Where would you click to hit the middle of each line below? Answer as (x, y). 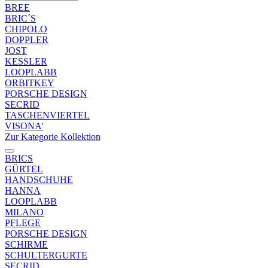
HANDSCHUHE (39, 180)
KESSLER (26, 61)
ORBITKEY (30, 83)
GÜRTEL (24, 169)
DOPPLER (27, 40)
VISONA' (24, 126)
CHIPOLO (26, 29)
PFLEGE (23, 223)
